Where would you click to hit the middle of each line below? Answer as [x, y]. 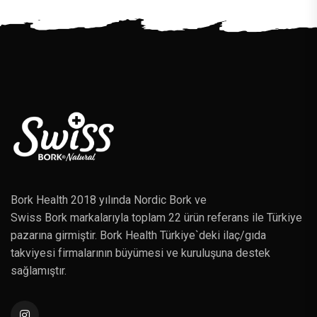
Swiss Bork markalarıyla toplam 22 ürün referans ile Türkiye [156, 218]
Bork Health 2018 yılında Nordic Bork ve [109, 200]
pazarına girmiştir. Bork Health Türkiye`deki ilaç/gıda [138, 236]
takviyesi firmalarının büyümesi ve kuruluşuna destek [140, 253]
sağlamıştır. [39, 271]
